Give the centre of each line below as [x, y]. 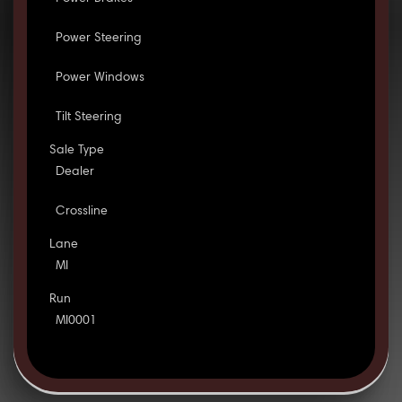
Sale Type [76, 151]
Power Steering [98, 39]
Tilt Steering [88, 118]
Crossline [81, 212]
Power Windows [100, 79]
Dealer [74, 173]
